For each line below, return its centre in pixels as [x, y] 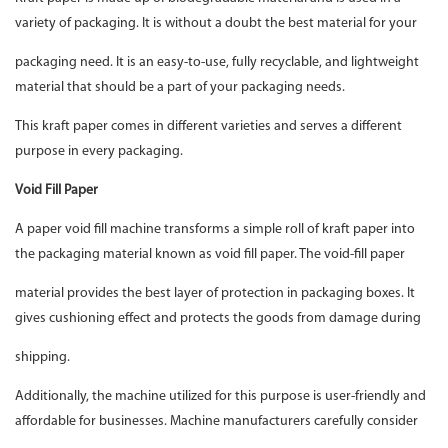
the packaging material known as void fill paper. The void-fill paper [211, 255]
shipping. [44, 358]
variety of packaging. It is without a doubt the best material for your [217, 24]
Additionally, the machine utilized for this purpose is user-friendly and [220, 397]
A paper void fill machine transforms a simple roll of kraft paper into [215, 230]
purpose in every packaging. [100, 152]
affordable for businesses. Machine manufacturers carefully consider [218, 422]
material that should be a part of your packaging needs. [181, 88]
